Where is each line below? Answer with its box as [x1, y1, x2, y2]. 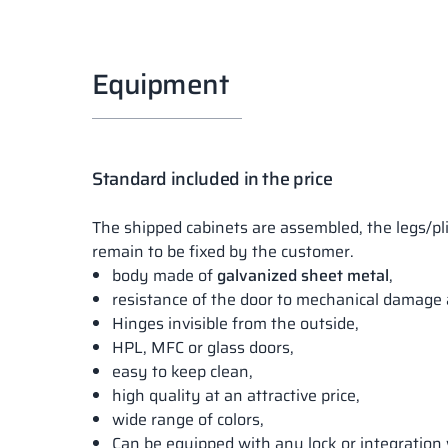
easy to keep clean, [112, 359, 253, 385]
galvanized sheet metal [217, 263, 389, 289]
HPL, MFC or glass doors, [112, 335, 294, 361]
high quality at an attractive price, [112, 383, 360, 409]
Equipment [92, 62, 228, 107]
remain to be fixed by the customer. [92, 239, 354, 265]
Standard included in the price [92, 165, 333, 194]
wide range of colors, [112, 407, 264, 433]
